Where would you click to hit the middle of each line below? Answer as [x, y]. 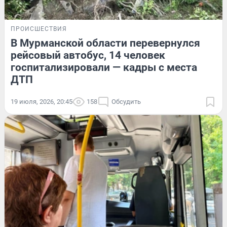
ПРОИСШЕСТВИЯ [39, 29]
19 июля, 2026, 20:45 [42, 101]
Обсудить [126, 101]
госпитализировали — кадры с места [104, 67]
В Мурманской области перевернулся [105, 43]
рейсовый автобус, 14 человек [88, 55]
